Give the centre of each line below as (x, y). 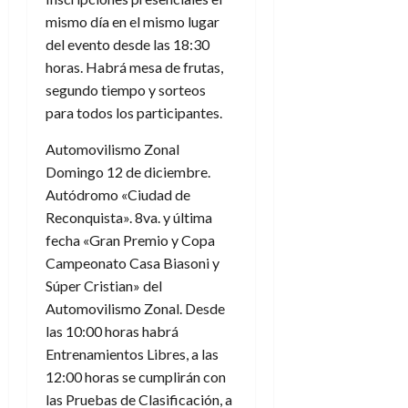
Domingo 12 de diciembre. (128, 172)
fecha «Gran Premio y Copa (130, 240)
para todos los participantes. (134, 112)
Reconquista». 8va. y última (129, 217)
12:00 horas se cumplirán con (136, 377)
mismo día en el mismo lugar (133, 21)
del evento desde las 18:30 (127, 44)
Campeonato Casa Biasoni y (133, 263)
